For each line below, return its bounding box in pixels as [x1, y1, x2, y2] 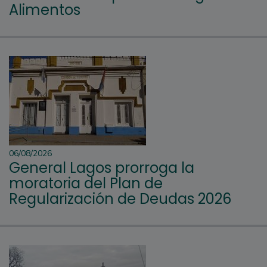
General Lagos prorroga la [9, 158, 194, 178]
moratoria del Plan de [9, 173, 163, 194]
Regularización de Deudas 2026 [9, 189, 231, 209]
